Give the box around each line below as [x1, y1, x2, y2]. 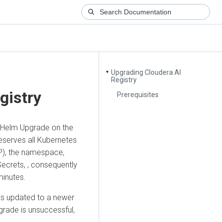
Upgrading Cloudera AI [111, 68, 181, 77]
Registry [111, 76, 137, 84]
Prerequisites [117, 90, 159, 99]
